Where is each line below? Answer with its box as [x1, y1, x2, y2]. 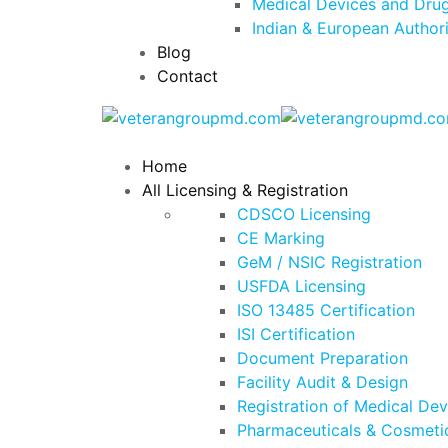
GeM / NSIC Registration [237, 251, 422, 272]
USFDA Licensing [237, 275, 366, 296]
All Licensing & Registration [142, 179, 348, 200]
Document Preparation [237, 347, 408, 368]
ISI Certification [237, 323, 355, 344]
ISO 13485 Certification [237, 299, 415, 320]
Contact [157, 66, 218, 86]
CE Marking [237, 227, 325, 248]
